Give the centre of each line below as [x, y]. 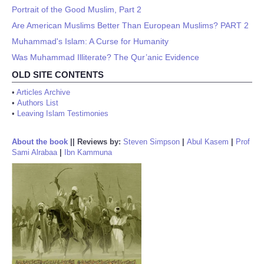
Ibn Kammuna [88, 152]
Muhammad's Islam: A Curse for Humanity [90, 41]
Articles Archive [43, 92]
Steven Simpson [151, 142]
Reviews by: [100, 142]
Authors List [38, 103]
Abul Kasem [208, 142]
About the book [40, 142]
